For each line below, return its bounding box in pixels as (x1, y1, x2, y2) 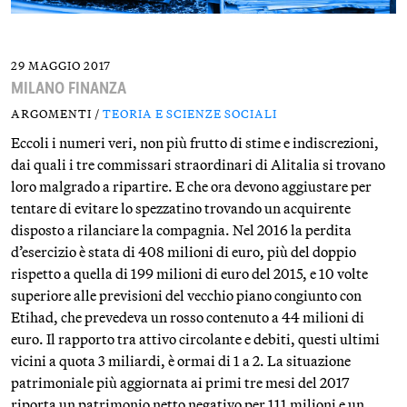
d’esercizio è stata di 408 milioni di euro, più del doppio (11, 243, 356, 261)
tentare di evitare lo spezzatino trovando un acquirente (11, 199, 351, 217)
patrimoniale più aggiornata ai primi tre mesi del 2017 (11, 373, 350, 392)
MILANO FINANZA (11, 75, 126, 100)
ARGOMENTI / (11, 106, 103, 121)
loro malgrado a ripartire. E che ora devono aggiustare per (11, 177, 372, 195)
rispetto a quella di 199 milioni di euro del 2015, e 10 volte (11, 264, 368, 283)
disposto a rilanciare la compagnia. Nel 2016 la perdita (11, 221, 352, 239)
